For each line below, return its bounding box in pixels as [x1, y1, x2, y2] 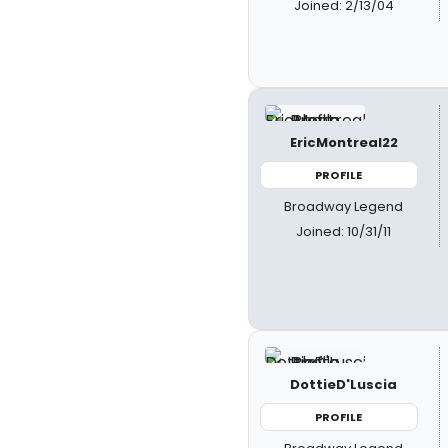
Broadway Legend [284, 197, 404, 216]
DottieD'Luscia [290, 374, 398, 394]
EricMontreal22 [289, 132, 398, 152]
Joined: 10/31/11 [296, 222, 392, 241]
